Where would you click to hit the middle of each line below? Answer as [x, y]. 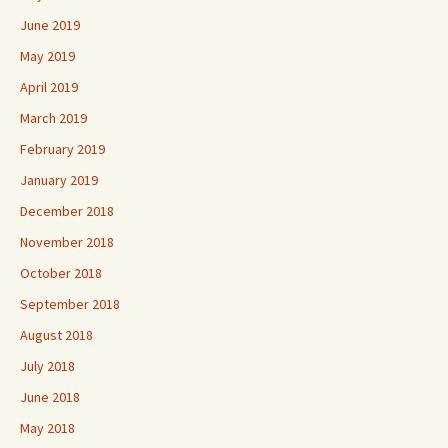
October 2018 [61, 273]
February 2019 [62, 149]
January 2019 [59, 180]
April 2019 [49, 87]
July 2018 [47, 366]
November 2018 [67, 242]
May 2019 [47, 56]
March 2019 [53, 118]
